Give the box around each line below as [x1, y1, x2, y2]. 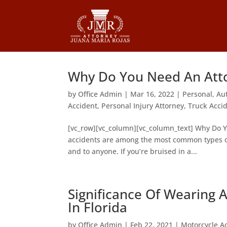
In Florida [68, 198, 128, 216]
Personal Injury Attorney [101, 101, 184, 110]
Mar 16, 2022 [130, 89, 175, 99]
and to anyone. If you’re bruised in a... [68, 146, 198, 156]
